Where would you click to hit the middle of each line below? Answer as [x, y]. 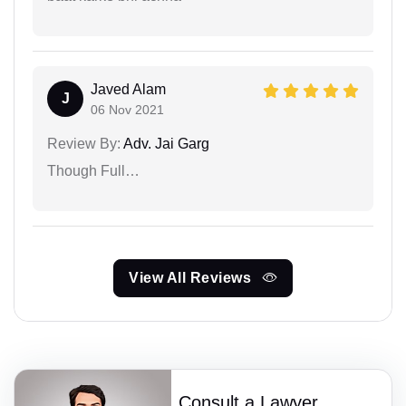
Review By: [84, 144]
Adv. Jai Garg [165, 144]
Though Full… [93, 171]
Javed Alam [128, 90]
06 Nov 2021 [127, 110]
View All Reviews [192, 278]
